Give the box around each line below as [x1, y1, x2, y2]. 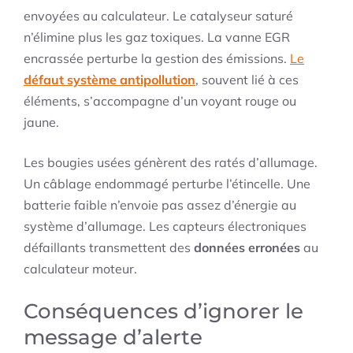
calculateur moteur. [24, 261, 137, 277]
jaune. [24, 114, 59, 131]
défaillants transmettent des [24, 240, 194, 256]
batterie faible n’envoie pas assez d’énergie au [24, 197, 296, 214]
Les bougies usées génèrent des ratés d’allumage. [24, 154, 318, 171]
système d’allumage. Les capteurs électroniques [24, 218, 307, 235]
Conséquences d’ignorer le [24, 299, 303, 325]
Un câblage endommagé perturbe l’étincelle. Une [24, 176, 310, 192]
